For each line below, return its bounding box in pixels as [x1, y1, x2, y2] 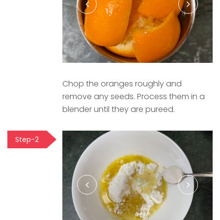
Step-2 [15, 135, 39, 145]
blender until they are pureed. [62, 104, 175, 115]
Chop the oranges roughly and [62, 78, 182, 90]
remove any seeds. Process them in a [62, 91, 205, 103]
